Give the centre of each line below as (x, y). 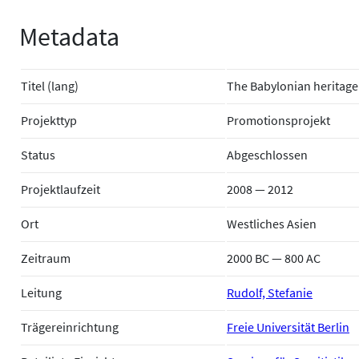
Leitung (41, 292)
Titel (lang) (50, 85)
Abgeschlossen (267, 154)
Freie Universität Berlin (288, 327)
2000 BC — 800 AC (274, 258)
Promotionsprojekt (278, 120)
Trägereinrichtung (70, 327)
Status (38, 154)
